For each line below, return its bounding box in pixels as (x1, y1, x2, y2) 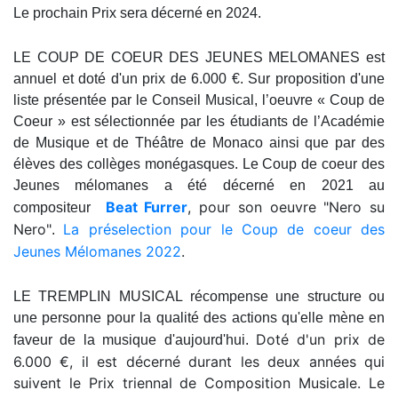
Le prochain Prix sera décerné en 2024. (13, 4, 261, 20)
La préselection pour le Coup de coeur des (63, 219, 385, 238)
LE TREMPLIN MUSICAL (13, 288, 190, 304)
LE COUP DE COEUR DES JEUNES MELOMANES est (13, 49, 385, 65)
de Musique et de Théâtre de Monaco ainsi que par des (13, 134, 385, 150)
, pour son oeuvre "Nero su (187, 197, 385, 216)
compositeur (13, 199, 98, 215)
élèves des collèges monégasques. (13, 155, 243, 171)
